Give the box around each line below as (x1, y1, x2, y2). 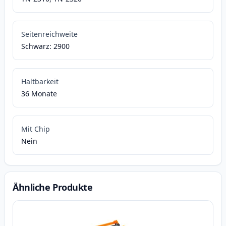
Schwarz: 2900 (21, 41, 70, 51)
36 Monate (21, 89, 57, 99)
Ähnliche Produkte (13, 181, 93, 194)
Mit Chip (21, 124, 50, 134)
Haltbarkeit (21, 77, 59, 87)
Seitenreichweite (21, 29, 78, 39)
